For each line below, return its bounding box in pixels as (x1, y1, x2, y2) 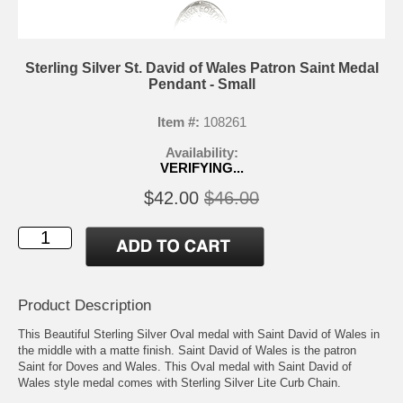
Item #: (157, 113, 200, 130)
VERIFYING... (159, 159, 244, 175)
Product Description (18, 296, 151, 314)
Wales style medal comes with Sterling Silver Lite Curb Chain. (18, 375, 341, 390)
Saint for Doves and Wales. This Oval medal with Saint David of (18, 359, 352, 373)
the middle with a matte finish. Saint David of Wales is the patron (18, 343, 356, 357)
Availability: (165, 144, 238, 160)
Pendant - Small (148, 76, 255, 92)
